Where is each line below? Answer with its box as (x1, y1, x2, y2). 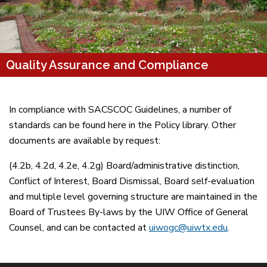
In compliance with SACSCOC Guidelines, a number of (9, 103, 231, 117)
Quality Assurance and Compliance (6, 58, 209, 73)
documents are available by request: (9, 134, 160, 148)
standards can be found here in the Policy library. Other (9, 119, 236, 132)
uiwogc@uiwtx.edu (149, 221, 228, 235)
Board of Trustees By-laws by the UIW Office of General (9, 206, 249, 219)
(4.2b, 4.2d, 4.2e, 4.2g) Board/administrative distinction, (9, 159, 240, 173)
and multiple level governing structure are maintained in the (9, 190, 257, 204)
